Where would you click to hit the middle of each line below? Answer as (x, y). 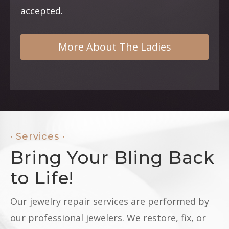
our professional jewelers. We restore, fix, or (108, 217)
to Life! (42, 178)
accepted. (42, 10)
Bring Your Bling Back (112, 157)
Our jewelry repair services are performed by (110, 201)
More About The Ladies (114, 47)
